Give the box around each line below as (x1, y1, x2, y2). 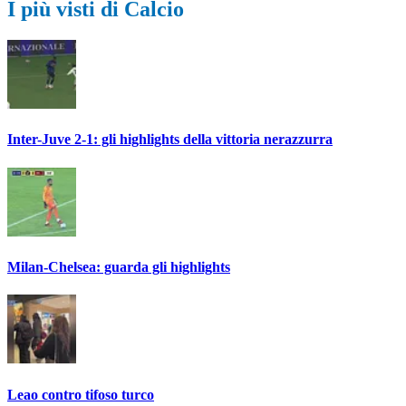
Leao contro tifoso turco (7, 386, 154, 402)
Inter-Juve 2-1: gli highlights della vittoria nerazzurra (7, 131, 333, 148)
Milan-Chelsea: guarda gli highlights (7, 258, 230, 275)
